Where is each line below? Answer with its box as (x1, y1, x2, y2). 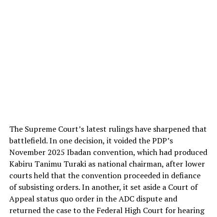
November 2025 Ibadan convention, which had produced (9, 147, 207, 158)
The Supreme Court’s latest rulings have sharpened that (9, 124, 207, 135)
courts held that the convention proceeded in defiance (9, 170, 201, 181)
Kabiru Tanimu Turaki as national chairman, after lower (9, 158, 205, 170)
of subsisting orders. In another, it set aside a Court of (9, 182, 198, 193)
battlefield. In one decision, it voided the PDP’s (9, 135, 173, 146)
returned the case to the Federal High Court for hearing (9, 205, 204, 216)
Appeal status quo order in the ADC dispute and (9, 193, 177, 204)
